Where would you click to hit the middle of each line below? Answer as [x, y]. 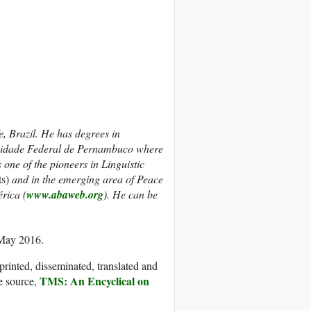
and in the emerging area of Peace [86, 179]
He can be [135, 194]
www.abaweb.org [65, 195]
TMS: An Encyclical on [94, 281]
